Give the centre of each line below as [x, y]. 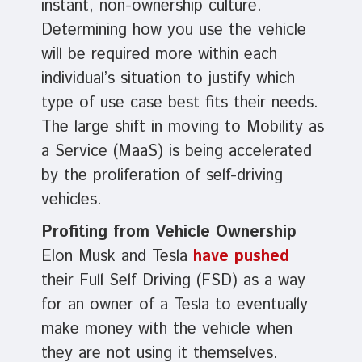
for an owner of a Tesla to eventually [174, 305]
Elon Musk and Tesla [117, 257]
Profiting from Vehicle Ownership [168, 233]
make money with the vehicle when [166, 330]
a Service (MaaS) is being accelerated [176, 152]
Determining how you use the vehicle [173, 31]
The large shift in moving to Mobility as [182, 128]
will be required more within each [159, 55]
